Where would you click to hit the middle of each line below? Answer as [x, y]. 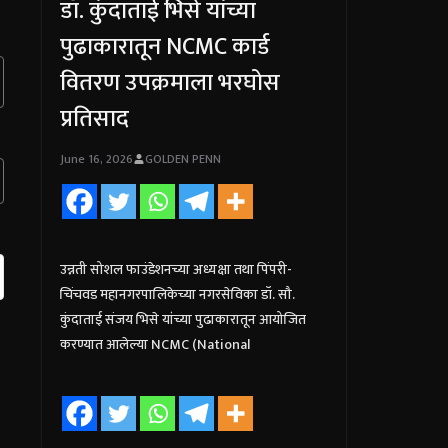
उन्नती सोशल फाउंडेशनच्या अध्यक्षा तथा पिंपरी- [175, 269]
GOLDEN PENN [182, 158]
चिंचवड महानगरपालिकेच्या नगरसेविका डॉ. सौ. [177, 294]
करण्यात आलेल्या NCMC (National [154, 344]
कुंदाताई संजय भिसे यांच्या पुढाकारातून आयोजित [182, 319]
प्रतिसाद [94, 118]
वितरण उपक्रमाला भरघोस [169, 82]
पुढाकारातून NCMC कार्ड [164, 46]
